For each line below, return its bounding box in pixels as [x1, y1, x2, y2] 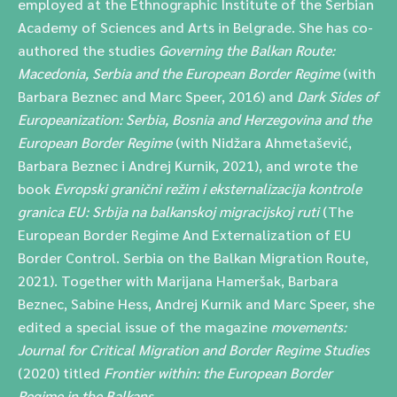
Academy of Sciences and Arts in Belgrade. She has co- [18, 18, 373, 36]
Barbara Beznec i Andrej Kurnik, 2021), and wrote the [18, 156, 358, 175]
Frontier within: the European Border [104, 363, 332, 382]
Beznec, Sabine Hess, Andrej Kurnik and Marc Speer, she [18, 294, 375, 313]
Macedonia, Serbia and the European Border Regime [18, 64, 339, 82]
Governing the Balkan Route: [159, 41, 335, 59]
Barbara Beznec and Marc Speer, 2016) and [18, 87, 297, 105]
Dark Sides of [297, 87, 378, 105]
